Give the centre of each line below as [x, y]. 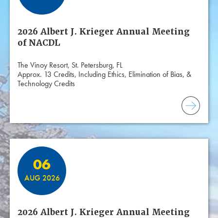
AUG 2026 [42, 178]
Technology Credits [46, 83]
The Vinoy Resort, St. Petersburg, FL [70, 65]
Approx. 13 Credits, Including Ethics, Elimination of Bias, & [104, 74]
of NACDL [39, 43]
